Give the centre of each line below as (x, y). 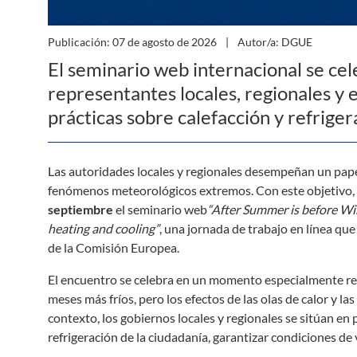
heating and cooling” (104, 228)
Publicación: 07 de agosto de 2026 (133, 42)
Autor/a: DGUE (274, 42)
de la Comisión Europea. (114, 247)
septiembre (80, 209)
